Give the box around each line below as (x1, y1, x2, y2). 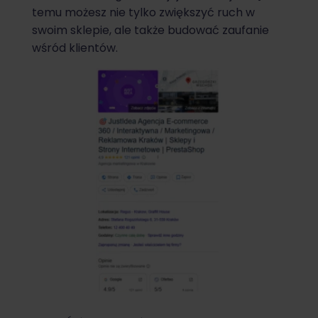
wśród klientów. (32, 39, 118, 56)
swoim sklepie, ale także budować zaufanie (32, 21, 269, 38)
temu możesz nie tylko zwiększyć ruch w (32, 4, 255, 21)
